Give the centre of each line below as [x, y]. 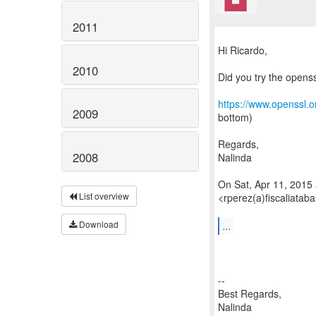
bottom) [235, 117]
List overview [103, 196]
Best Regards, [250, 293]
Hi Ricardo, [243, 50]
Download [98, 224]
